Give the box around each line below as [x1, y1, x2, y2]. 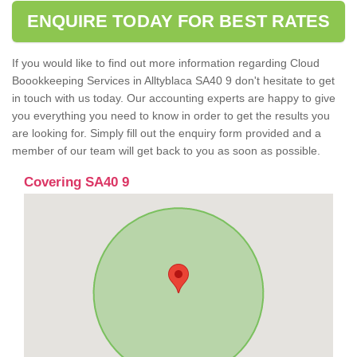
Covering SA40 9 [24, 175, 129, 190]
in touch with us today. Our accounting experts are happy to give [12, 92, 335, 105]
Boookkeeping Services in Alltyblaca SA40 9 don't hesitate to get [12, 74, 335, 88]
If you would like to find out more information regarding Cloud [12, 57, 320, 70]
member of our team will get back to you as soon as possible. [12, 144, 324, 158]
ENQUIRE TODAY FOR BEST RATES [26, 11, 331, 32]
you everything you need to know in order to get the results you [12, 109, 330, 123]
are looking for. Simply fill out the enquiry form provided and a [12, 127, 321, 140]
